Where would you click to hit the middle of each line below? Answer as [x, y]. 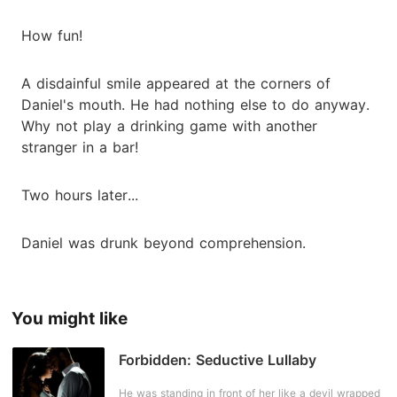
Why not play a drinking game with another [169, 125]
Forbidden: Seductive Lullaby [218, 360]
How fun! [52, 35]
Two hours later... [80, 195]
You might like [69, 319]
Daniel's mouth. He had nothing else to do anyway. [195, 104]
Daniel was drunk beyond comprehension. [163, 242]
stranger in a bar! [80, 147]
